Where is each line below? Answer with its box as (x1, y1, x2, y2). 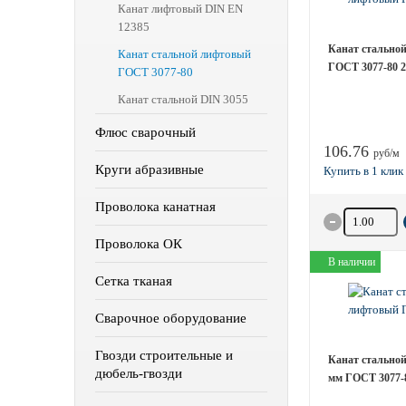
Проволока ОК (95, 237, 182, 251)
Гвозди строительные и (95, 348, 233, 362)
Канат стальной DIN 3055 (118, 92, 248, 106)
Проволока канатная (95, 199, 216, 214)
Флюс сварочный (95, 125, 196, 140)
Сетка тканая (95, 274, 172, 288)
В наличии (327, 256, 375, 268)
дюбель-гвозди (95, 366, 182, 381)
